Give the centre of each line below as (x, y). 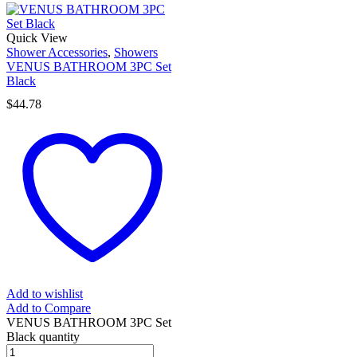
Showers (136, 52)
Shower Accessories (57, 52)
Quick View (37, 37)
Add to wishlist (45, 293)
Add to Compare (49, 308)
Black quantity (43, 336)
